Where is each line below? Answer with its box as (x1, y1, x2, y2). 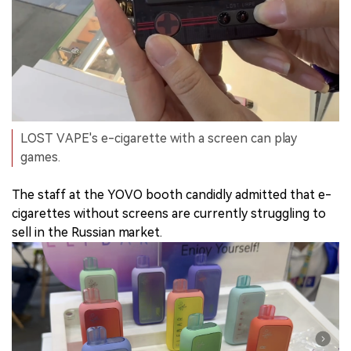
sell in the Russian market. (12, 224, 162, 240)
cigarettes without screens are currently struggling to (12, 205, 326, 221)
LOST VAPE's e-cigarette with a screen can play (20, 130, 297, 146)
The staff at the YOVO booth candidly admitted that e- (12, 186, 331, 202)
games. (20, 149, 60, 165)
